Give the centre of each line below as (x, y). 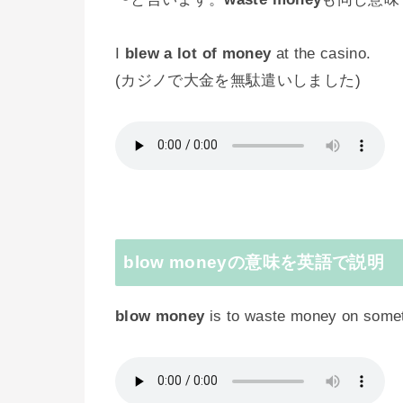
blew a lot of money (198, 53)
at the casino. (321, 53)
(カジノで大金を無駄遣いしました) (238, 80)
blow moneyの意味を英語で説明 (254, 262)
